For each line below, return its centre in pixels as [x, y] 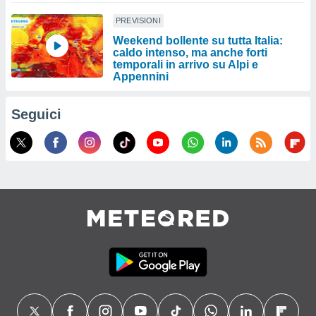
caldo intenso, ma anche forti [190, 53]
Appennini [141, 77]
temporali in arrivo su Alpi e [186, 65]
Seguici [36, 114]
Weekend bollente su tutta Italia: [198, 41]
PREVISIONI [138, 20]
